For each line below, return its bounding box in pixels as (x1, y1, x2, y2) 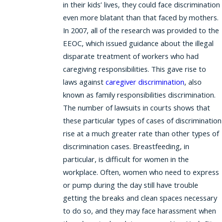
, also (184, 77, 202, 87)
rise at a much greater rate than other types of (62, 128, 219, 139)
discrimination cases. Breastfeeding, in (62, 141, 189, 152)
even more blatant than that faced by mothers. (62, 12, 219, 23)
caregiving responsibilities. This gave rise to (62, 64, 206, 74)
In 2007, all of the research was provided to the (62, 25, 219, 36)
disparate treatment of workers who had (62, 51, 199, 61)
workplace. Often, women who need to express (62, 167, 219, 177)
